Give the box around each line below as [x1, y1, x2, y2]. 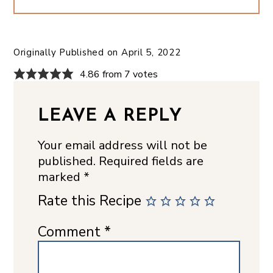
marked [37, 168, 83, 185]
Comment [37, 222, 104, 242]
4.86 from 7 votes [79, 67, 158, 81]
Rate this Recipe [37, 191, 141, 210]
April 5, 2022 [121, 46, 181, 58]
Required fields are [98, 152, 204, 169]
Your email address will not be [37, 136, 207, 154]
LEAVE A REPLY [37, 107, 182, 125]
